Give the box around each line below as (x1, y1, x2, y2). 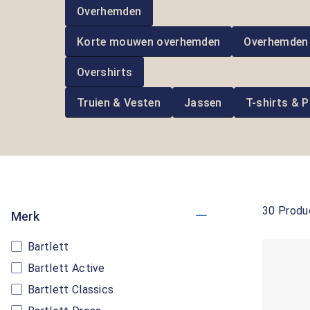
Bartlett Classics (28, 283, 114, 296)
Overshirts (77, 65, 133, 79)
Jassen (183, 95, 222, 109)
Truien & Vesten (77, 95, 161, 109)
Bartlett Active (28, 262, 105, 275)
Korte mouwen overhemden (77, 35, 221, 48)
